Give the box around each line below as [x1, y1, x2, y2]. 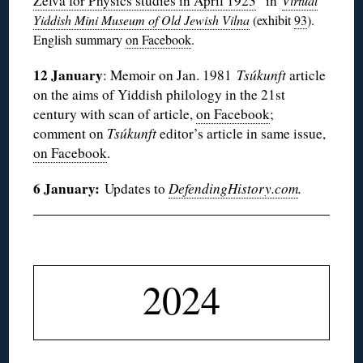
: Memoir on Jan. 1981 [103, 66, 237, 85]
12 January [33, 65, 104, 86]
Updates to [105, 179, 169, 199]
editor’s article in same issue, [156, 124, 327, 143]
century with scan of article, [33, 105, 197, 124]
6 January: [33, 178, 105, 199]
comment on [33, 124, 108, 143]
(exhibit [250, 11, 295, 29]
